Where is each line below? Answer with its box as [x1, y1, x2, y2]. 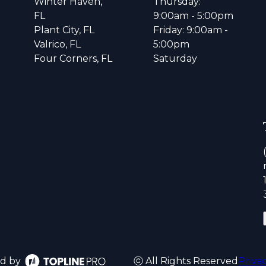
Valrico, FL [34, 38, 81, 50]
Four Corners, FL [34, 52, 113, 64]
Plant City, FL [34, 24, 95, 36]
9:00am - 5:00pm [153, 9, 233, 21]
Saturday [153, 52, 197, 64]
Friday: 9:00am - [153, 24, 228, 36]
